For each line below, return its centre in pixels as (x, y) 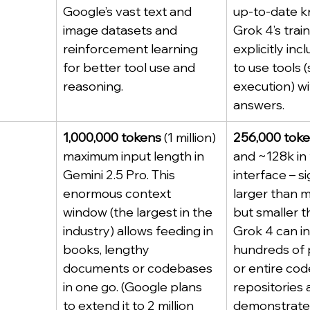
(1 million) (190, 137)
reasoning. (93, 86)
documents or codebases (139, 268)
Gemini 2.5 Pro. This (120, 175)
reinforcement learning (132, 49)
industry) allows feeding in (139, 231)
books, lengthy (108, 249)
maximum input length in (135, 156)
